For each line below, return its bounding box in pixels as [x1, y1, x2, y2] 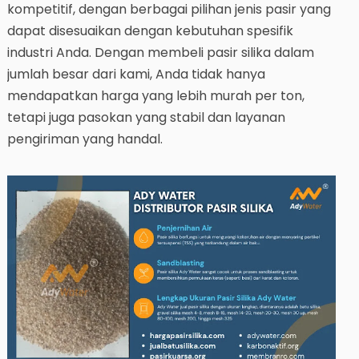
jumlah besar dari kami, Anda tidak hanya [6, 65, 265, 84]
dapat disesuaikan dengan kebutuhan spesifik [6, 22, 293, 41]
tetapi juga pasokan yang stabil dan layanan [6, 108, 285, 127]
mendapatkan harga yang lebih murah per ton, [6, 87, 305, 106]
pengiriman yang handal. [6, 130, 163, 149]
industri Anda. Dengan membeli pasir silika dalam [6, 43, 314, 63]
